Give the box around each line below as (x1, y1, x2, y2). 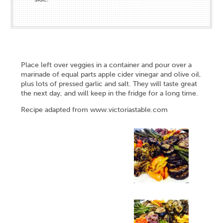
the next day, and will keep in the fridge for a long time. (21, 89, 199, 98)
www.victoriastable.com (90, 105, 168, 114)
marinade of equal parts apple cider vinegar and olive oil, (21, 70, 202, 79)
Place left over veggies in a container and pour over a (21, 60, 192, 69)
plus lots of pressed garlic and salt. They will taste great (21, 79, 198, 88)
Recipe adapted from (21, 105, 91, 114)
